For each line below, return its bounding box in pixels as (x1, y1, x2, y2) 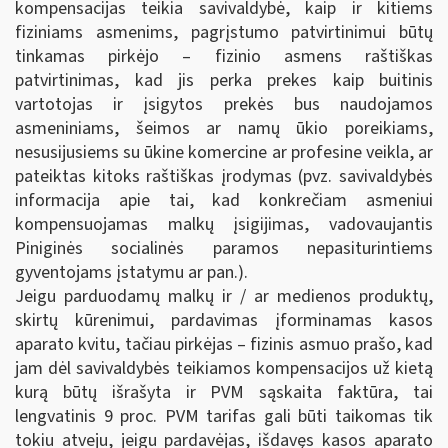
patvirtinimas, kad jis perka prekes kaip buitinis (15, 67, 433, 93)
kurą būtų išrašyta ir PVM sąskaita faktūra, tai (15, 379, 433, 405)
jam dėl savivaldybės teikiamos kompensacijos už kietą (15, 355, 433, 381)
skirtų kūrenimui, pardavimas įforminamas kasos (15, 307, 433, 333)
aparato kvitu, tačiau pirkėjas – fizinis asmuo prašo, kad (15, 331, 433, 357)
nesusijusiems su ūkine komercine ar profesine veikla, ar (15, 139, 433, 165)
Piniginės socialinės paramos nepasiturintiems (15, 235, 433, 261)
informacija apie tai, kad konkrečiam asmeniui (15, 187, 433, 213)
